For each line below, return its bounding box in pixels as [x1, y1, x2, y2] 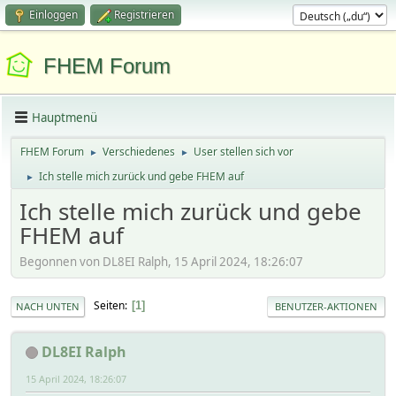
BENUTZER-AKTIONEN [275, 299, 377, 313]
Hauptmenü [32, 109, 97, 126]
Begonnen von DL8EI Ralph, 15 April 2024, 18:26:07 [19, 253, 303, 270]
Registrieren [114, 7, 174, 22]
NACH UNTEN [16, 299, 80, 313]
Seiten [94, 298, 125, 314]
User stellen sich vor [194, 144, 293, 159]
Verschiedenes [103, 144, 175, 159]
